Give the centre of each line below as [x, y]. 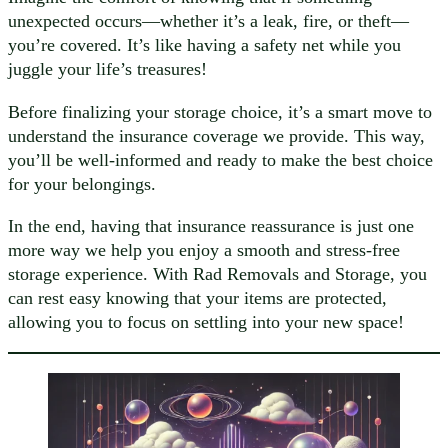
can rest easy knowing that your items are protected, [197, 297]
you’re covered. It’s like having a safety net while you [204, 45]
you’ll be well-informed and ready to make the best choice [220, 159]
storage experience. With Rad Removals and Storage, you [217, 273]
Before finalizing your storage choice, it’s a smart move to [220, 111]
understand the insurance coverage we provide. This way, [216, 135]
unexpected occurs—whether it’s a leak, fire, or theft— [208, 21]
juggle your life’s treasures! [107, 69]
